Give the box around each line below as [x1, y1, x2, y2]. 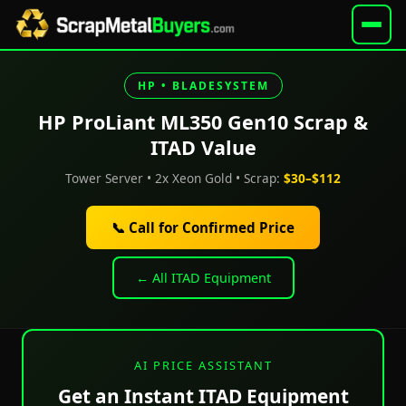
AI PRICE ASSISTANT [133, 357, 273, 373]
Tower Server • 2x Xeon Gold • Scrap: [65, 169, 284, 187]
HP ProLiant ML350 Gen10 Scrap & [38, 109, 368, 135]
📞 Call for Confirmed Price [111, 218, 295, 237]
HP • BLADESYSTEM [137, 78, 269, 93]
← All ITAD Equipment [135, 269, 271, 286]
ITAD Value [150, 134, 256, 160]
